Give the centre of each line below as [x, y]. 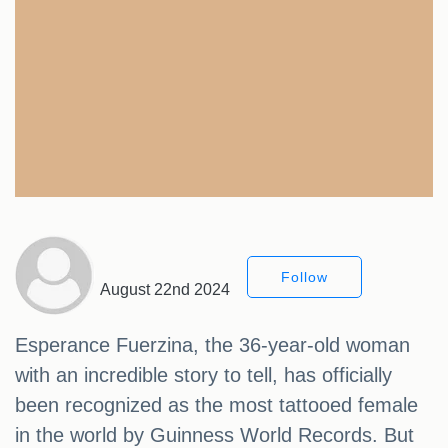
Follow [304, 277]
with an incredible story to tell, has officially [203, 375]
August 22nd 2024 [165, 290]
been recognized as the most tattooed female [216, 405]
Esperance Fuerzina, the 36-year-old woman [212, 345]
